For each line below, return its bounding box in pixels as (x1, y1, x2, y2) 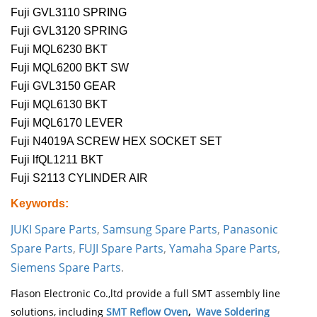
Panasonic (223, 221, 278, 237)
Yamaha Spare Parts (169, 240, 277, 256)
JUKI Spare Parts (11, 221, 97, 237)
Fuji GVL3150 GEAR (11, 79, 116, 92)
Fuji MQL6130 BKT (11, 98, 108, 110)
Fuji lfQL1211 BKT (11, 153, 103, 166)
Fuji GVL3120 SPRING (11, 24, 127, 37)
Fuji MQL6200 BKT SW (11, 61, 129, 74)
